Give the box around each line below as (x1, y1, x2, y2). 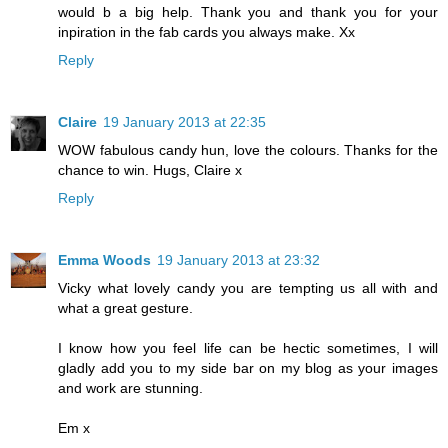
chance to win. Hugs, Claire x (58, 161, 242, 178)
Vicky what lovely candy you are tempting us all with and (58, 279, 438, 296)
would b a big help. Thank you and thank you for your (58, 3, 438, 20)
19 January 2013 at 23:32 (157, 251, 320, 268)
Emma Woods (58, 251, 151, 268)
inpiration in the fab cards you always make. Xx (58, 23, 355, 40)
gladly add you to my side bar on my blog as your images (58, 359, 438, 376)
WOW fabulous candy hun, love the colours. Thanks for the (58, 141, 438, 158)
